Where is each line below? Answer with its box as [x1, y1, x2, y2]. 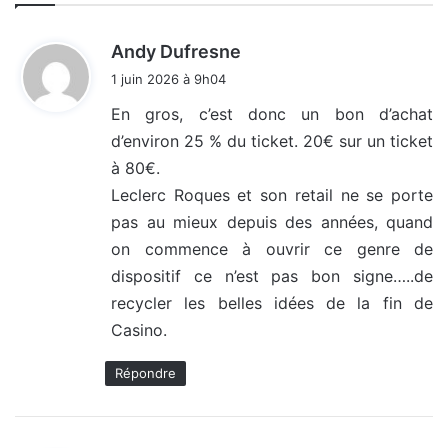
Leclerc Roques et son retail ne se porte [111, 185, 433, 206]
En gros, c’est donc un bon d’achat [111, 104, 433, 125]
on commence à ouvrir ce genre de [111, 239, 433, 260]
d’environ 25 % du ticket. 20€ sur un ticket [111, 131, 433, 152]
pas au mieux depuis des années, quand [111, 212, 433, 233]
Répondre [115, 365, 176, 382]
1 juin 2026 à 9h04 [111, 71, 226, 88]
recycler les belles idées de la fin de [111, 293, 433, 314]
